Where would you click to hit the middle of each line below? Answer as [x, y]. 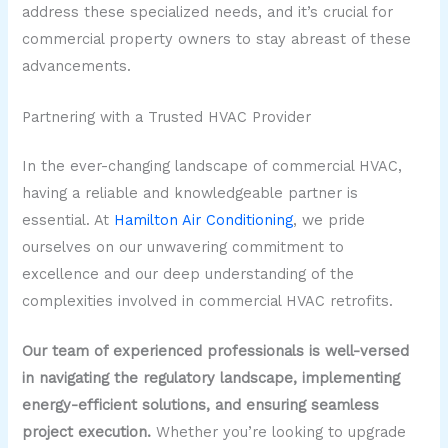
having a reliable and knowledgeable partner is [190, 192]
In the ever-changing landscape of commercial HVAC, [212, 165]
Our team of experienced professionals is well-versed [216, 350]
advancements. [77, 66]
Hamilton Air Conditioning [204, 219]
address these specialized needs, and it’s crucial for [208, 12]
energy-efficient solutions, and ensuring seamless [201, 404]
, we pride [329, 219]
